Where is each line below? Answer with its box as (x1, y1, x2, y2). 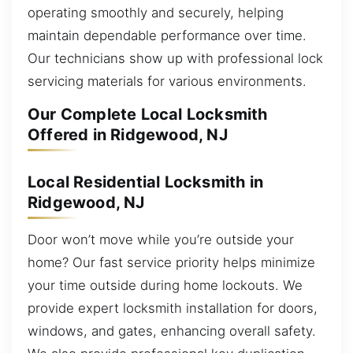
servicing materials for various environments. (28, 72, 307, 89)
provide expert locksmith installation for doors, (28, 300, 318, 317)
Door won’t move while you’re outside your (28, 232, 294, 248)
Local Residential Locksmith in (28, 172, 263, 191)
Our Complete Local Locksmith (28, 105, 268, 124)
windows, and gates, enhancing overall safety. (28, 323, 316, 340)
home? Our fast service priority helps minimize (28, 255, 315, 271)
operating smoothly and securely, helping (28, 4, 284, 20)
